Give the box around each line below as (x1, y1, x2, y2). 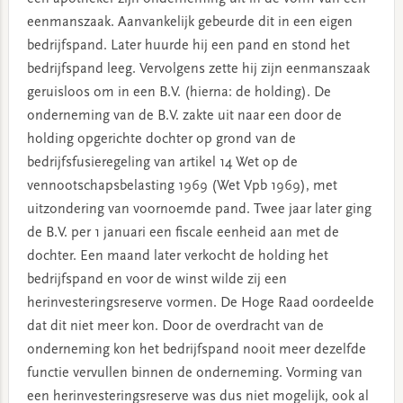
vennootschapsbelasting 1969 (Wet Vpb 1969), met (26, 179, 337, 193)
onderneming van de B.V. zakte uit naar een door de (26, 109, 342, 123)
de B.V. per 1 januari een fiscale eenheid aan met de (26, 226, 339, 240)
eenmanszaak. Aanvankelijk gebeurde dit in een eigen (26, 15, 353, 30)
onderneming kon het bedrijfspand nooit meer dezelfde (26, 343, 366, 357)
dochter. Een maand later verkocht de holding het (26, 249, 328, 264)
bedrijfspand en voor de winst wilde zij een (26, 273, 287, 287)
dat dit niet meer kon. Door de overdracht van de (26, 319, 324, 334)
